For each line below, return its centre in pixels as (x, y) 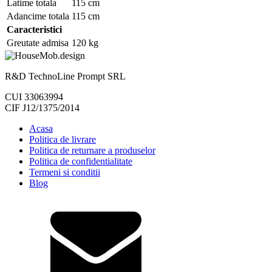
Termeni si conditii (65, 172)
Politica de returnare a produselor (92, 150)
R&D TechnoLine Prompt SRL (65, 76)
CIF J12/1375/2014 (42, 107)
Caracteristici (34, 29)
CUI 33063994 (34, 97)
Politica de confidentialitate (81, 161)
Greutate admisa (38, 42)
